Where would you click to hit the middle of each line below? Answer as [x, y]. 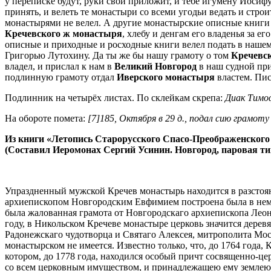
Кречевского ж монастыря [64, 33]
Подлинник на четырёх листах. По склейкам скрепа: [115, 97]
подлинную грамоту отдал [61, 77]
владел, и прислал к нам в [60, 66]
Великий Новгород [155, 66]
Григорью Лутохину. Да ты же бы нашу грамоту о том [118, 55]
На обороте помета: [46, 118]
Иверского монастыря [166, 77]
